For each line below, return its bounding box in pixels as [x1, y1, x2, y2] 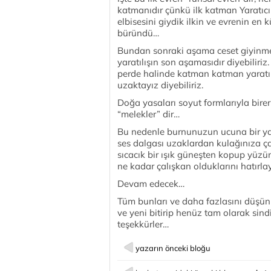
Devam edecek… [117, 178, 184, 189]
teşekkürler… [117, 218, 169, 230]
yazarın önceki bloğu [135, 243, 211, 253]
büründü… [117, 27, 159, 39]
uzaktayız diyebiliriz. [117, 79, 203, 91]
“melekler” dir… [117, 108, 180, 120]
